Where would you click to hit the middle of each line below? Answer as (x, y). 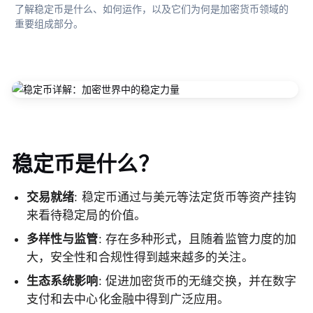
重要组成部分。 (49, 24)
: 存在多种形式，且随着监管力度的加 (197, 239)
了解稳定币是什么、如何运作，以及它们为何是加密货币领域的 (152, 9)
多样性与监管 (63, 239)
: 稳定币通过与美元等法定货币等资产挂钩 (185, 197)
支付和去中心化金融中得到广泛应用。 (128, 299)
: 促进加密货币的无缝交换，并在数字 (197, 281)
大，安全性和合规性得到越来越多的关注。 (140, 257)
